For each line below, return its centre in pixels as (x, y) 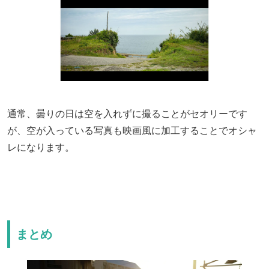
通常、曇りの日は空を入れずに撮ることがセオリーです (127, 113)
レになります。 (41, 147)
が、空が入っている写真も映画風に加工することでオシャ (132, 130)
